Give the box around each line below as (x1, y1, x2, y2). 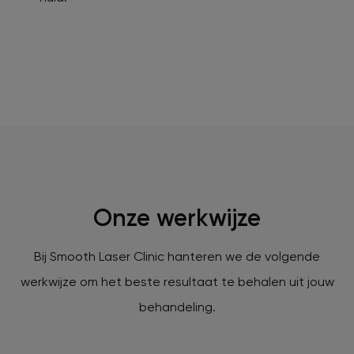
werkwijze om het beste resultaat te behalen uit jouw (20, 274, 334, 290)
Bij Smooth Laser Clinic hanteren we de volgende (34, 249, 320, 265)
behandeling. (138, 299, 216, 315)
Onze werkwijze (93, 204, 261, 233)
